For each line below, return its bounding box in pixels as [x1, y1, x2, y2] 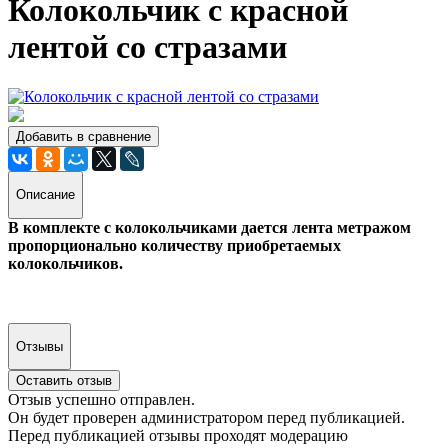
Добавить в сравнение [16, 128, 151, 144]
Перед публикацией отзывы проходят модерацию [8, 427, 348, 445]
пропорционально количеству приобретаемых [8, 236, 341, 254]
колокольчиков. [8, 254, 123, 272]
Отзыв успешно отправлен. [8, 391, 195, 409]
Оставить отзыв [16, 373, 112, 389]
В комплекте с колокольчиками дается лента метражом [8, 218, 411, 236]
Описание [16, 187, 75, 203]
